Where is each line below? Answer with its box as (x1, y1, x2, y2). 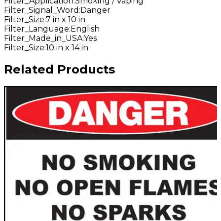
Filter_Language (4, 24, 69, 34)
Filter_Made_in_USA (4, 33, 82, 43)
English (71, 24, 100, 34)
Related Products (4, 62, 115, 76)
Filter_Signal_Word (4, 5, 79, 15)
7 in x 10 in (46, 14, 85, 24)
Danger (80, 5, 110, 15)
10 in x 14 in (46, 42, 88, 52)
